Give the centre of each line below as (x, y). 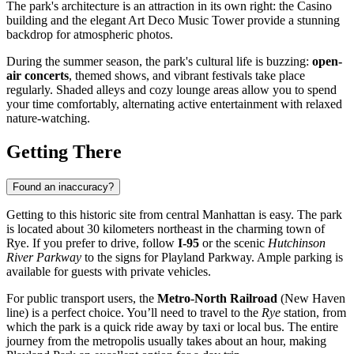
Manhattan (229, 214)
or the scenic (233, 243)
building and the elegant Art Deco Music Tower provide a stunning (173, 20)
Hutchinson (297, 243)
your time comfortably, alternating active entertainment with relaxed (174, 104)
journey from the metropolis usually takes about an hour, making (166, 341)
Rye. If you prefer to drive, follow (92, 243)
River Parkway (44, 257)
